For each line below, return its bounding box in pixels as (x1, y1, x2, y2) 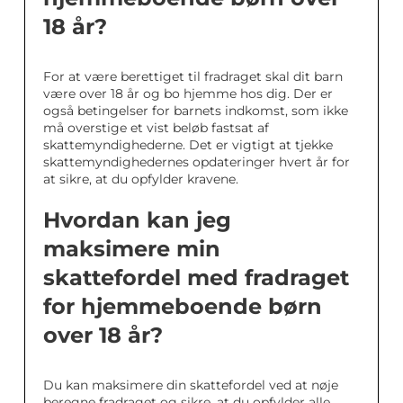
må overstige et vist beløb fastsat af (43, 120, 269, 136)
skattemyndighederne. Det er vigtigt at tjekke (43, 137, 333, 153)
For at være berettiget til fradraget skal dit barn (43, 68, 343, 85)
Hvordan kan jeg (43, 207, 231, 233)
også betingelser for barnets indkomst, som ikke (43, 103, 348, 119)
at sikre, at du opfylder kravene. (43, 171, 238, 187)
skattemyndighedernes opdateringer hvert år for (43, 154, 350, 170)
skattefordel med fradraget (43, 264, 349, 291)
